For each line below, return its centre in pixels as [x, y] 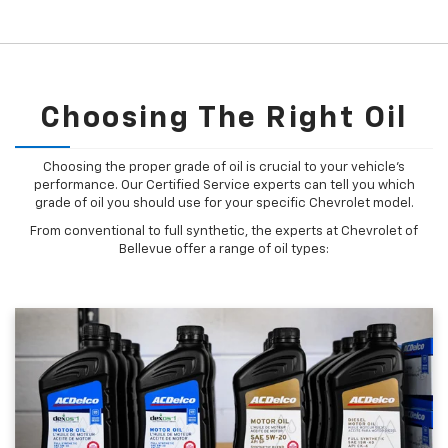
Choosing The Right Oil [224, 119]
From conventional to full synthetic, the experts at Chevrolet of [224, 232]
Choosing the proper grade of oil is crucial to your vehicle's [224, 168]
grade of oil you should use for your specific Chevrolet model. [224, 204]
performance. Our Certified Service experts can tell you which [224, 186]
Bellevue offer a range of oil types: [224, 250]
